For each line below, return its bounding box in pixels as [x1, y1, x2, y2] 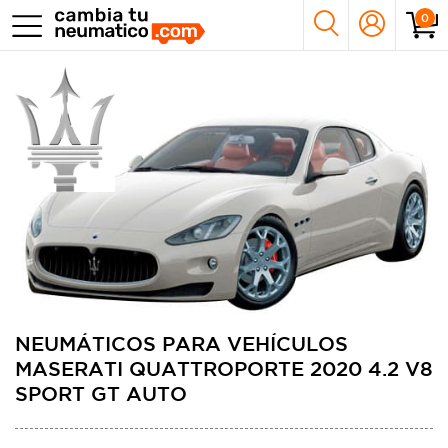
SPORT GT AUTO [15, 382, 187, 405]
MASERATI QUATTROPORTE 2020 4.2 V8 [15, 357, 433, 380]
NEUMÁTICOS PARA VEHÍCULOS [15, 332, 348, 355]
